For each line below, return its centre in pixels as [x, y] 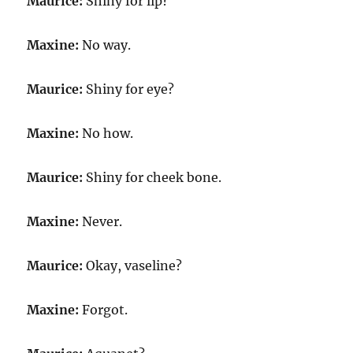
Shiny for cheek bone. [152, 177]
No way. [105, 45]
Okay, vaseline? [133, 266]
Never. [101, 221]
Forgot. [104, 310]
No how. [106, 133]
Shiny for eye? [129, 89]
